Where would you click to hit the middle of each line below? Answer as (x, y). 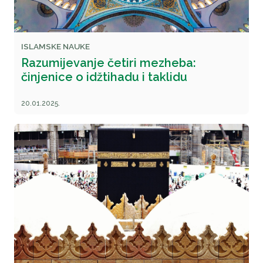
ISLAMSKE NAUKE (55, 46)
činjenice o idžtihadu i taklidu (104, 77)
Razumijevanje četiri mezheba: (109, 63)
